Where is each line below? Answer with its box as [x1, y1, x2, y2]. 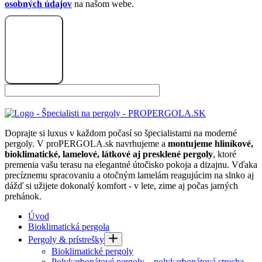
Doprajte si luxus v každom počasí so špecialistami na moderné [5, 128, 237, 138]
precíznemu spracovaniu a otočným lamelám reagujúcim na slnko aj [5, 170, 254, 180]
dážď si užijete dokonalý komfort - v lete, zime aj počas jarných [5, 181, 238, 191]
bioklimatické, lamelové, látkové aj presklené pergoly [5, 149, 213, 159]
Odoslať [11, 69, 57, 82]
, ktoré [213, 149, 236, 159]
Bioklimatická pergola [28, 222, 109, 232]
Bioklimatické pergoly [51, 246, 133, 256]
